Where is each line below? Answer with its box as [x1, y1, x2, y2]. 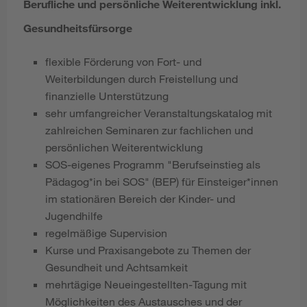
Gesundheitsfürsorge [23, 21, 132, 34]
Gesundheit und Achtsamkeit [45, 260, 188, 274]
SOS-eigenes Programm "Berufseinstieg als [45, 158, 260, 171]
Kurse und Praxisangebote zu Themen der [45, 243, 251, 257]
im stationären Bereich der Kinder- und [45, 192, 235, 206]
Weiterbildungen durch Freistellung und [45, 72, 238, 86]
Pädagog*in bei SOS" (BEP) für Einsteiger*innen [45, 175, 278, 188]
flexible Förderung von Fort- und [45, 55, 201, 69]
